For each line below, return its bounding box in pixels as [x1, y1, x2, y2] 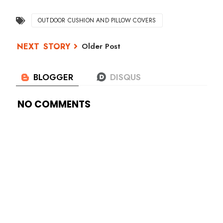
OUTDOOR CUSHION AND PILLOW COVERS [38, 16, 156, 25]
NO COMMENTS [17, 97, 91, 111]
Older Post [82, 41, 120, 52]
